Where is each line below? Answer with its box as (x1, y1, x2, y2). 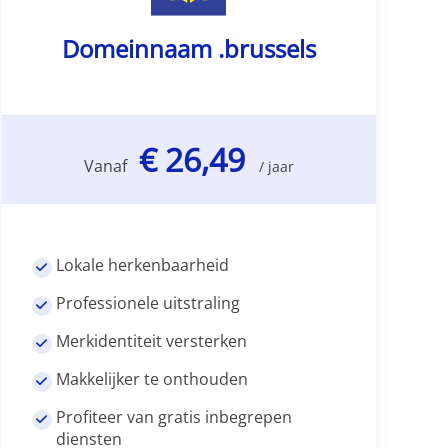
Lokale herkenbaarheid (56, 254, 230, 277)
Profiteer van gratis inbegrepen (56, 406, 293, 429)
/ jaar (258, 157, 294, 177)
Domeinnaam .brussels (61, 32, 316, 66)
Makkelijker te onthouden (56, 368, 249, 391)
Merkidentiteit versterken (56, 330, 248, 353)
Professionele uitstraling (56, 292, 241, 315)
